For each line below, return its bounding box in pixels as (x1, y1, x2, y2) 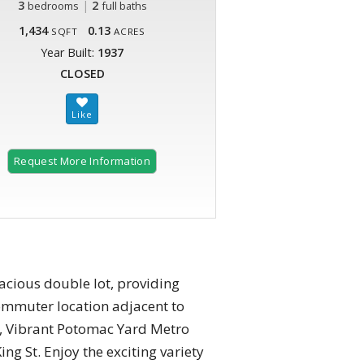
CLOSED (59, 66, 105, 82)
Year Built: (41, 45, 97, 61)
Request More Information (14, 154, 150, 169)
